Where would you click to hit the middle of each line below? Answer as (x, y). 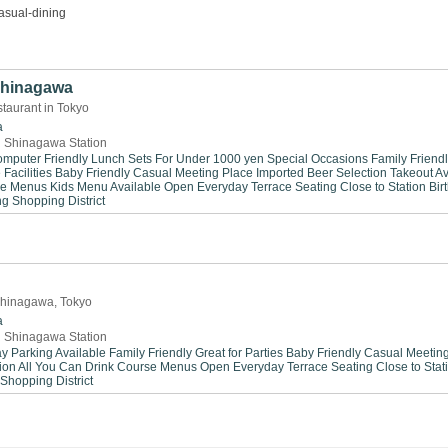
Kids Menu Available (105, 187)
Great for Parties (239, 353)
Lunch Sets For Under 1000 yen (177, 159)
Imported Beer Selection (321, 173)
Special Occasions (317, 159)
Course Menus (157, 367)
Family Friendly (150, 353)
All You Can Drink (66, 367)
